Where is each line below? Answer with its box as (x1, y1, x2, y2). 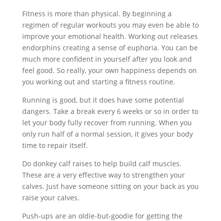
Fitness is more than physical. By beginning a (22, 9, 172, 18)
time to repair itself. (22, 141, 88, 150)
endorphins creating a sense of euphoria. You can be (22, 43, 198, 52)
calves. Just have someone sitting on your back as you (22, 182, 199, 191)
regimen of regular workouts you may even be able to (22, 20, 199, 30)
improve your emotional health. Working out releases (22, 32, 198, 41)
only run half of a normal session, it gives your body (22, 129, 193, 139)
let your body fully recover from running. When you (22, 118, 192, 127)
